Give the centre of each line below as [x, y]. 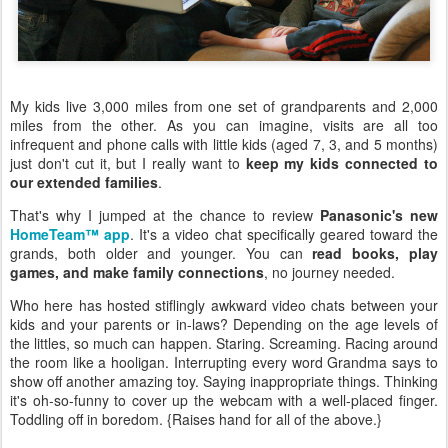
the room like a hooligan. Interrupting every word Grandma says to [224, 361]
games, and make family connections [137, 271]
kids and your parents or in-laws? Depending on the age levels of [224, 323]
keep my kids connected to [342, 162]
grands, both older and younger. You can [161, 252]
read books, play [375, 252]
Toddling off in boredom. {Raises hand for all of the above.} [196, 418]
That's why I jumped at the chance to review [165, 214]
